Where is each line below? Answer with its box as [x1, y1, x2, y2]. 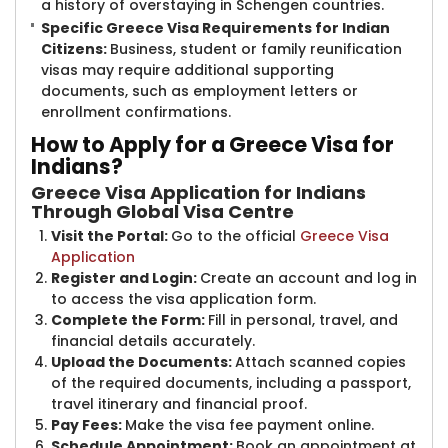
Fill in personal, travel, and [208, 310, 398, 330]
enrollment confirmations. [41, 102, 231, 122]
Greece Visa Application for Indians [31, 180, 366, 205]
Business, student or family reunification [110, 39, 402, 59]
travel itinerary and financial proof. [51, 394, 307, 414]
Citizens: [41, 39, 110, 59]
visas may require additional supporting [41, 60, 334, 80]
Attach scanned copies [235, 352, 406, 372]
